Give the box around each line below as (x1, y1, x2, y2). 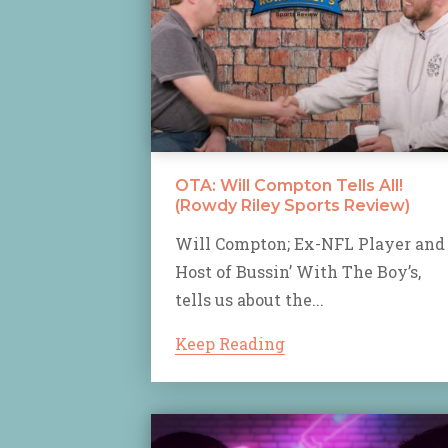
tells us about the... (175, 288, 324, 310)
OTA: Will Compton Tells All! (175, 175, 403, 195)
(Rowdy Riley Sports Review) (175, 195, 410, 215)
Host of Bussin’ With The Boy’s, (175, 260, 421, 282)
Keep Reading (175, 332, 285, 354)
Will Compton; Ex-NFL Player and (175, 232, 445, 254)
